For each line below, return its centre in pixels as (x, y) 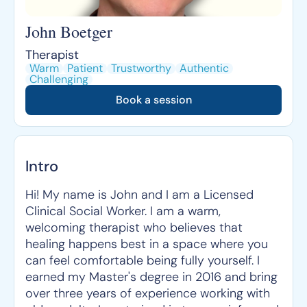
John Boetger (69, 32)
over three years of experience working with (148, 293)
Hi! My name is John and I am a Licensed (139, 195)
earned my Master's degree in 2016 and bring (151, 277)
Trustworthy (141, 68)
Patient (85, 68)
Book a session (153, 100)
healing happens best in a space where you (147, 244)
